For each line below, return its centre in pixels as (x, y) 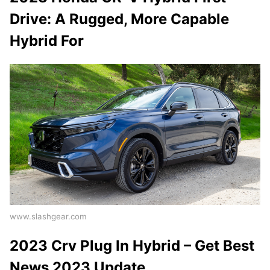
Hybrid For (47, 41)
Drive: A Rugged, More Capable (119, 19)
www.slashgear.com (48, 217)
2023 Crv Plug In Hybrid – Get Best (132, 246)
